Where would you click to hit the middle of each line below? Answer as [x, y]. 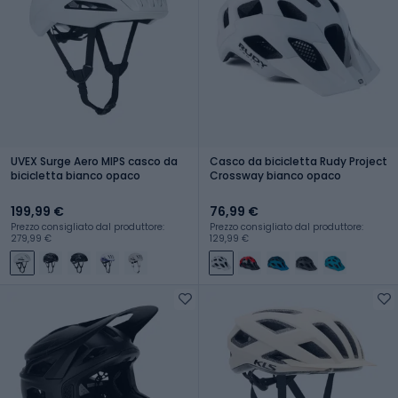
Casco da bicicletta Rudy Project [298, 161]
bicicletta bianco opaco [76, 175]
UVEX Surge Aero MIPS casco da [94, 161]
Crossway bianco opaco [275, 175]
